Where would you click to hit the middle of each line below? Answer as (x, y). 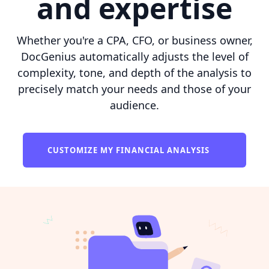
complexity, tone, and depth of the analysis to (134, 72)
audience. (134, 105)
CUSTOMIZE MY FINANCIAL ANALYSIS (130, 150)
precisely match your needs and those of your (134, 89)
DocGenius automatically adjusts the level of (134, 56)
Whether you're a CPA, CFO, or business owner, (134, 40)
